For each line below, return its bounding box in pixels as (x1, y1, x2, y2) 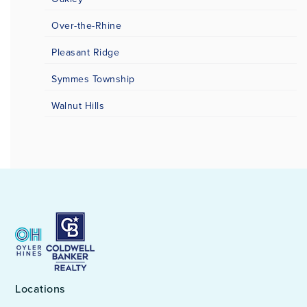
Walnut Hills (51, 99, 104, 114)
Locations (15, 281, 66, 297)
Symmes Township (51, 72, 135, 87)
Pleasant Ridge (51, 45, 119, 60)
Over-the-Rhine (51, 19, 121, 34)
